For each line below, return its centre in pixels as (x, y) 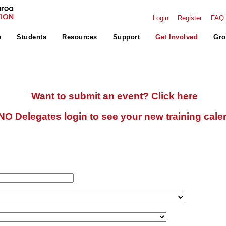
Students (32, 37)
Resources (80, 37)
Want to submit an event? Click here (114, 96)
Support (126, 37)
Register (190, 18)
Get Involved (177, 37)
